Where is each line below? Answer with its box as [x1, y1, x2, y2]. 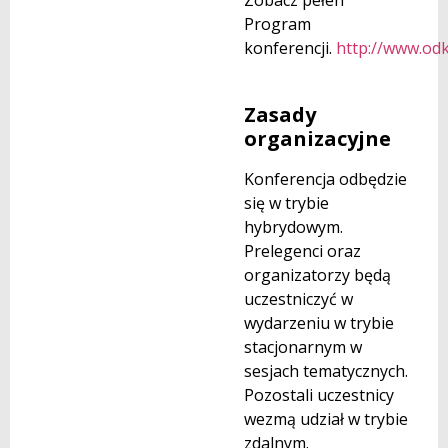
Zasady [244, 100, 316, 128]
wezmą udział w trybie [244, 407, 408, 430]
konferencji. [244, 37, 336, 60]
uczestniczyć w [244, 287, 353, 310]
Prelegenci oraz [244, 239, 361, 262]
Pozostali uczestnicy [244, 383, 394, 406]
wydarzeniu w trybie [244, 311, 394, 334]
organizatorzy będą [244, 263, 391, 286]
